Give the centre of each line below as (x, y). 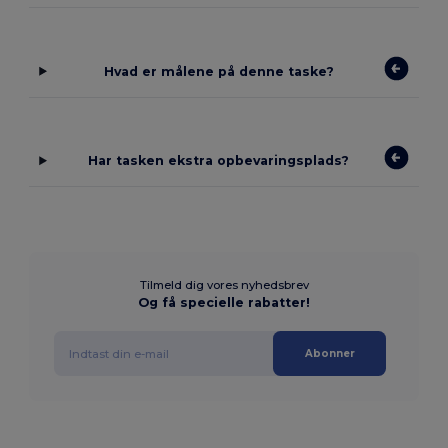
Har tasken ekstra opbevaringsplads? (219, 161)
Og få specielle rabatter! (224, 303)
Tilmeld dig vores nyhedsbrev (224, 285)
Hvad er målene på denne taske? (218, 71)
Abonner (329, 354)
